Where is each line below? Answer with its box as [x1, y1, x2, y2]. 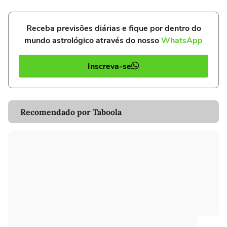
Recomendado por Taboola [20, 106, 122, 117]
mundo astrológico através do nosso [24, 35, 161, 47]
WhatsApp [161, 35, 203, 47]
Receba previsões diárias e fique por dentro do [26, 23, 201, 34]
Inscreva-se [88, 60, 131, 72]
